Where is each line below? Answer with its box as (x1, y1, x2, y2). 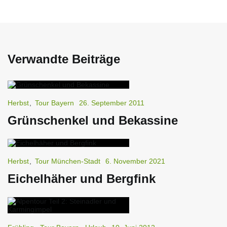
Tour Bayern (35, 98, 74, 107)
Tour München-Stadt (35, 157, 100, 165)
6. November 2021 (105, 157, 165, 165)
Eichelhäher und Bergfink (8, 171, 156, 185)
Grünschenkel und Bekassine (8, 113, 178, 127)
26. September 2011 (79, 98, 144, 107)
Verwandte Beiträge (8, 52, 120, 66)
